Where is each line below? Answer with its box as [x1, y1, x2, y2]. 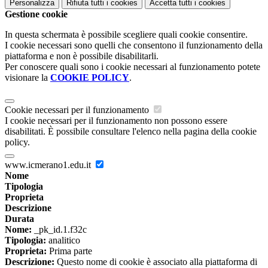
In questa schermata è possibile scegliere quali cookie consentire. [5, 29, 248, 40]
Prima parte [47, 246, 92, 257]
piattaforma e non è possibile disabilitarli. [5, 51, 159, 62]
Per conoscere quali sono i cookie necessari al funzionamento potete [5, 62, 260, 72]
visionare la [5, 72, 50, 83]
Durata [5, 214, 34, 224]
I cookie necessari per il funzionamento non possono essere [5, 115, 227, 126]
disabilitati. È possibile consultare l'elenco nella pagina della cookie [5, 126, 257, 137]
